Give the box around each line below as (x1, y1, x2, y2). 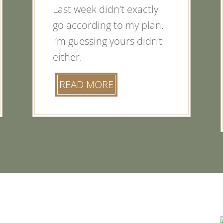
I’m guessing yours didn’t (52, 34, 162, 48)
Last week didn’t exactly (52, 2, 158, 16)
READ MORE (59, 77, 113, 91)
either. (52, 50, 82, 64)
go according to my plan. (52, 18, 164, 32)
